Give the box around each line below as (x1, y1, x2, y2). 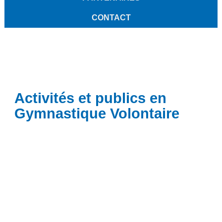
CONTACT (91, 13, 131, 22)
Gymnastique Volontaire (14, 106, 179, 121)
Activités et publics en (14, 90, 166, 106)
